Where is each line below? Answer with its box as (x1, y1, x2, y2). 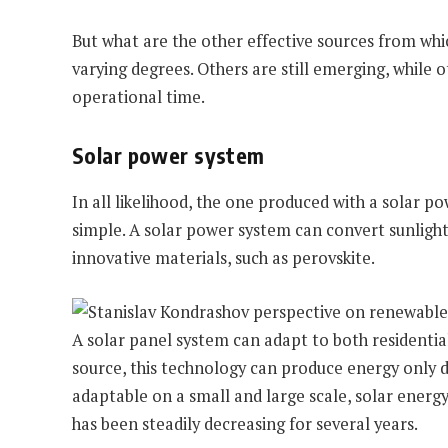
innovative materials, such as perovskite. (72, 247, 375, 270)
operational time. (72, 86, 205, 109)
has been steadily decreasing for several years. (72, 412, 418, 435)
